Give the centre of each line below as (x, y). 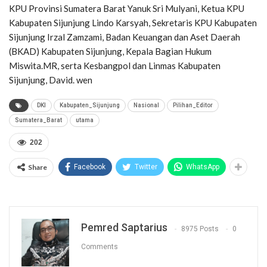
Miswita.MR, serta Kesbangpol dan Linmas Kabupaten (115, 66)
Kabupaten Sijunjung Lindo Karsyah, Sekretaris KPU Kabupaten (133, 23)
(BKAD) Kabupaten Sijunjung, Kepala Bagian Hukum (110, 52)
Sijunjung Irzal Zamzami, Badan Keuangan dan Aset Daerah (125, 37)
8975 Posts (200, 229)
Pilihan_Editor (193, 105)
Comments (100, 246)
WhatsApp (203, 167)
